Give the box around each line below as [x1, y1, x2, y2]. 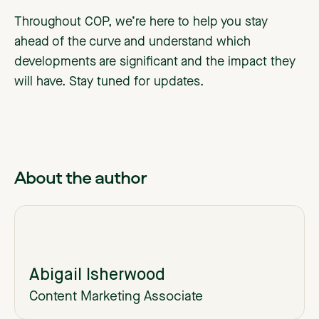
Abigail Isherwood [29, 266, 165, 283]
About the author [14, 164, 147, 189]
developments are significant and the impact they [14, 56, 296, 69]
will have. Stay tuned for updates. [14, 75, 204, 89]
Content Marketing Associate [29, 290, 203, 304]
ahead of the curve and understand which [14, 36, 251, 49]
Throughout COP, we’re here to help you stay [14, 16, 268, 29]
